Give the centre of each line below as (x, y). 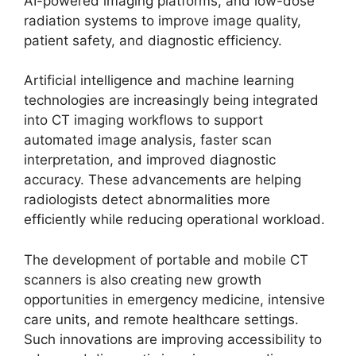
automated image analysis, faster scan (148, 140)
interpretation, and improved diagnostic (150, 160)
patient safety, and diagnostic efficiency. (153, 40)
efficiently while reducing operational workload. (174, 219)
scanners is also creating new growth (143, 279)
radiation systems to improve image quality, (163, 20)
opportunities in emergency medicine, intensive (174, 299)
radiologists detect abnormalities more (147, 199)
